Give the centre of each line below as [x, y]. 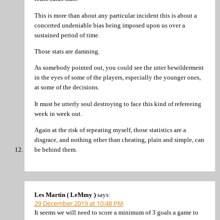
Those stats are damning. [67, 51]
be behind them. [56, 150]
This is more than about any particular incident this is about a [116, 15]
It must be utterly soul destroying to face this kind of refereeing [118, 104]
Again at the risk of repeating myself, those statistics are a [110, 130]
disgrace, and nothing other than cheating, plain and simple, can [119, 140]
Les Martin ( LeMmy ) [65, 194]
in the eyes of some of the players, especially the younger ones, [118, 78]
